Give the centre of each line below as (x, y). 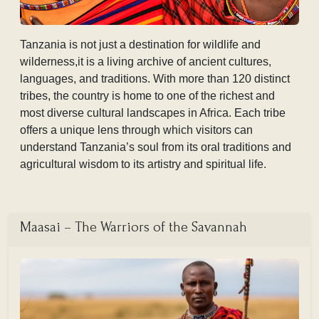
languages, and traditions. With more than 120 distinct (155, 79)
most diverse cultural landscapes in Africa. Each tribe (153, 113)
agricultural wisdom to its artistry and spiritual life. (143, 164)
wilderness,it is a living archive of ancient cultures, (146, 62)
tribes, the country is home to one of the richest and (147, 96)
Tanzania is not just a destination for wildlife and (140, 45)
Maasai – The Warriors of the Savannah (134, 228)
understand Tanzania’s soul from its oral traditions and (156, 147)
